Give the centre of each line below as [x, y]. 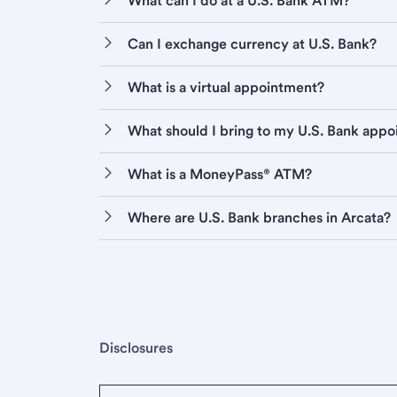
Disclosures [136, 348]
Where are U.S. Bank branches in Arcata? [259, 218]
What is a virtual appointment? [226, 88]
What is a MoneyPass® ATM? [220, 175]
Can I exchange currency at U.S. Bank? [252, 44]
